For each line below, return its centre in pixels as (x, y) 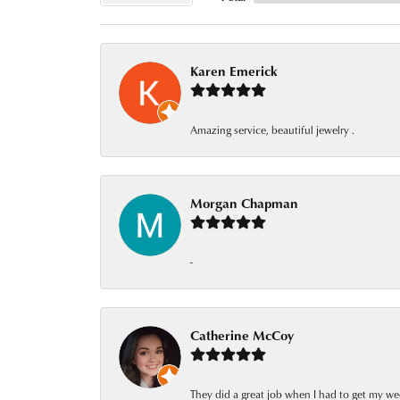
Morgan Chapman (244, 203)
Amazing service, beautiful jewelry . (272, 130)
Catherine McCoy (242, 335)
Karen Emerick (234, 71)
